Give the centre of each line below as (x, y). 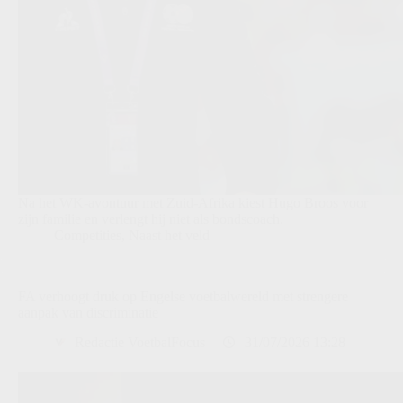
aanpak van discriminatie (88, 312)
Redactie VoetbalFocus (140, 342)
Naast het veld (169, 235)
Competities (88, 235)
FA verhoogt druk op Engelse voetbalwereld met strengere (183, 296)
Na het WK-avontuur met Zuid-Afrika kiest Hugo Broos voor (193, 202)
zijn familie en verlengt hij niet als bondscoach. (151, 219)
